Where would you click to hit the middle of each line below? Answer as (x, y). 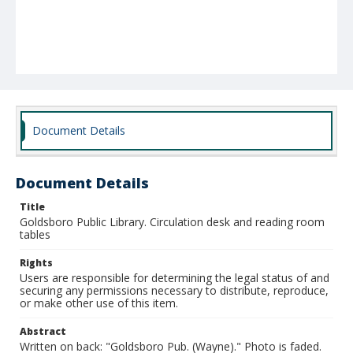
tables (35, 234)
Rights (36, 263)
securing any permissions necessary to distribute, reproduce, (174, 290)
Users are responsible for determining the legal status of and (175, 278)
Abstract (43, 331)
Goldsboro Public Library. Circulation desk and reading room (172, 222)
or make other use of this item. (99, 303)
